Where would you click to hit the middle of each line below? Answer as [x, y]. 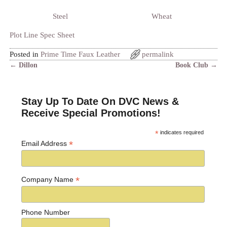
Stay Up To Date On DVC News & [100, 101]
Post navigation [43, 75]
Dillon [27, 65]
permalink [158, 54]
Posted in [24, 54]
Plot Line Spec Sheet [42, 35]
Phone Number [46, 213]
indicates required [181, 132]
